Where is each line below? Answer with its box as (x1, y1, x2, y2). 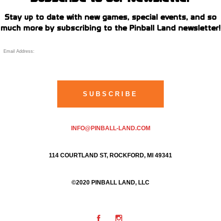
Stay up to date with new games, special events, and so (4, 12, 217, 22)
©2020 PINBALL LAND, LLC (72, 179, 149, 186)
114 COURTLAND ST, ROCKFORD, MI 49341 (49, 152, 172, 159)
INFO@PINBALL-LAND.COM (71, 125, 150, 132)
